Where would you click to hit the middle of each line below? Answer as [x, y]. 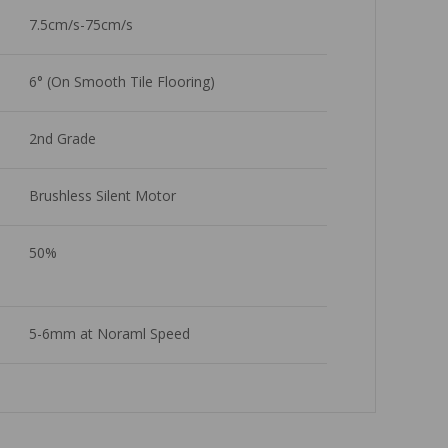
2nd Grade [64, 138]
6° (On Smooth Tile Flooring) [121, 81]
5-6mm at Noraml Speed [111, 333]
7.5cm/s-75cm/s [80, 24]
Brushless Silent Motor [102, 195]
